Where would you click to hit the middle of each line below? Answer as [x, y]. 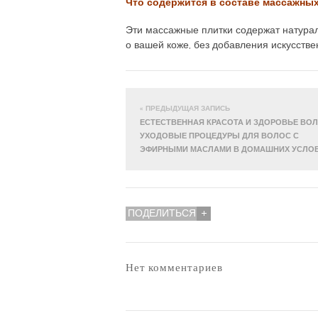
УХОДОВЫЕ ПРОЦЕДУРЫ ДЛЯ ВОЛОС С [219, 136]
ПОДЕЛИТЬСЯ [162, 213]
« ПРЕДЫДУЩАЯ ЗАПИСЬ [185, 108]
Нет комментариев [174, 267]
